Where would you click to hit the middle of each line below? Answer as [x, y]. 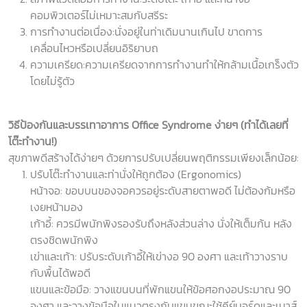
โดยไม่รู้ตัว [52, 81]
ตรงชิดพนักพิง [64, 240]
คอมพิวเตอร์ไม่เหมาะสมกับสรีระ [99, 15]
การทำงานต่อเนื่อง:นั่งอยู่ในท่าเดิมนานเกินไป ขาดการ [146, 32]
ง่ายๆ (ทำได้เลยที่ [251, 125]
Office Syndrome [173, 125]
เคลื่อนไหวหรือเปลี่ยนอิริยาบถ [94, 48]
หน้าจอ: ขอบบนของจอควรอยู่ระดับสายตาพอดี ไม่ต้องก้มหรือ [163, 191]
